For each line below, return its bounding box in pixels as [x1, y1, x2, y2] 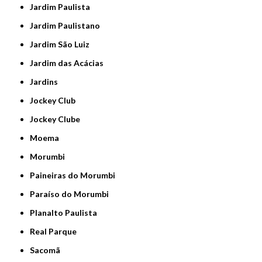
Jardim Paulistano [33, 20, 101, 31]
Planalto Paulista [35, 208, 98, 218]
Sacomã [35, 245, 61, 256]
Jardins [33, 77, 58, 87]
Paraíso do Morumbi [35, 189, 109, 199]
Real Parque [35, 226, 77, 237]
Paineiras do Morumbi [35, 170, 116, 181]
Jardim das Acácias [33, 58, 104, 68]
